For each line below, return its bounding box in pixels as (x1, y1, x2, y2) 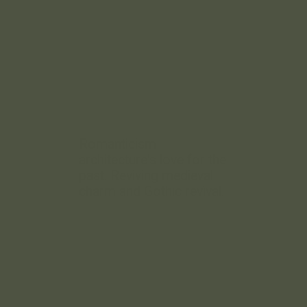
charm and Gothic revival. (79, 183, 225, 199)
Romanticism (79, 136, 157, 152)
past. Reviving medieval (79, 167, 214, 184)
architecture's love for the (79, 151, 227, 168)
